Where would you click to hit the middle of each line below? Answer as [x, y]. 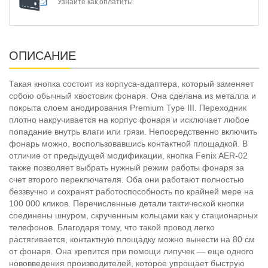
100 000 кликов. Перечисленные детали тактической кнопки [127, 203]
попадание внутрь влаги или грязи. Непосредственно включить [133, 131]
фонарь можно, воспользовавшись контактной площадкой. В [128, 143]
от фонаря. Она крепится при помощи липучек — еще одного [131, 251]
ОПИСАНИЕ [42, 55]
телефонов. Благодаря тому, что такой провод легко [112, 227]
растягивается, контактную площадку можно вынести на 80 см [132, 239]
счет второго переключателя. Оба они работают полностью [127, 179]
